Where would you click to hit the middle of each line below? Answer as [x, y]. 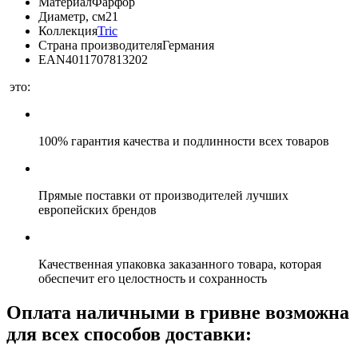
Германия [188, 45]
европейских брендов [97, 209]
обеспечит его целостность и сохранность [153, 278]
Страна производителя [100, 45]
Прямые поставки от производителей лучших [163, 195]
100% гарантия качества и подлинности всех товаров [184, 141]
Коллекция [68, 30]
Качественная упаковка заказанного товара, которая [180, 264]
